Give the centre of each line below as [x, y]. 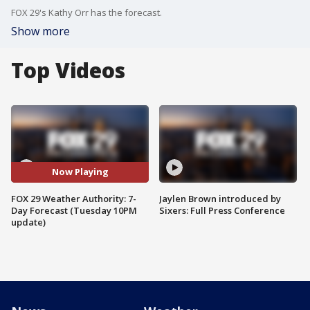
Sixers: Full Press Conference [222, 210]
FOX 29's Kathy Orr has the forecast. [86, 12]
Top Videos [68, 70]
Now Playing [80, 172]
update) [28, 222]
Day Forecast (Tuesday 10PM [74, 210]
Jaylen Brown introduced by [220, 198]
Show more [40, 31]
